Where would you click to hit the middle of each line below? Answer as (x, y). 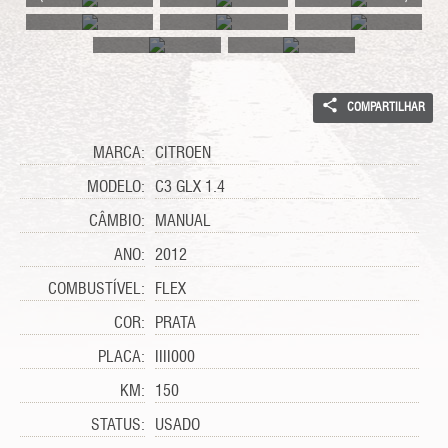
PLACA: (122, 358)
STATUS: (118, 426)
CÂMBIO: (117, 222)
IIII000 (175, 358)
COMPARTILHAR (384, 108)
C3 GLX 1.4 (190, 188)
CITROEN (183, 154)
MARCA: (119, 154)
